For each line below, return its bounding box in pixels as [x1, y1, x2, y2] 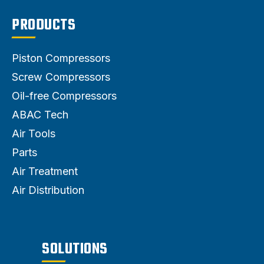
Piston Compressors [12, 51, 110, 64]
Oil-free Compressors [12, 89, 117, 102]
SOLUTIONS [42, 237, 108, 261]
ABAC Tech [12, 108, 68, 121]
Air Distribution [12, 183, 84, 196]
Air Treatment [12, 164, 78, 177]
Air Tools [12, 127, 55, 140]
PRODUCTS [12, 13, 75, 37]
